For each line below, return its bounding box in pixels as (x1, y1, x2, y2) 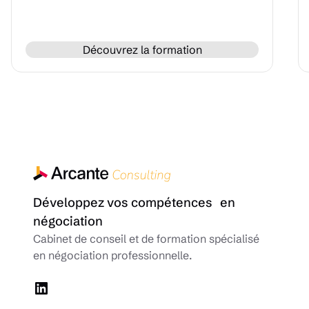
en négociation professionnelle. (33, 248, 192, 262)
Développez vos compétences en (33, 194, 235, 210)
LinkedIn (32, 277, 98, 297)
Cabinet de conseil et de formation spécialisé (33, 231, 259, 246)
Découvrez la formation (82, 43, 202, 57)
